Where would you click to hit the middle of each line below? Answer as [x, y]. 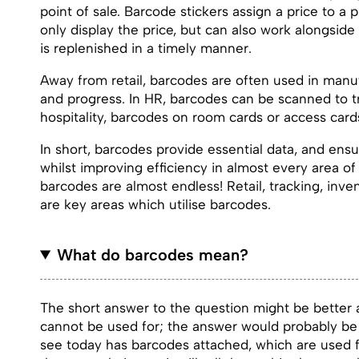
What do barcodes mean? [153, 254]
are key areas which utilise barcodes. [155, 204]
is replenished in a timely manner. [146, 48]
